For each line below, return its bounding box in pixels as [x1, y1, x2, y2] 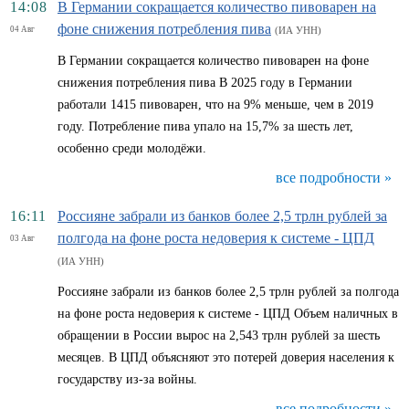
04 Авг [10, 25, 35, 34]
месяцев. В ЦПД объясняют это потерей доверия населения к [58, 351, 394, 364]
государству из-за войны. [58, 372, 197, 386]
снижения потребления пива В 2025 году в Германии [58, 76, 352, 89]
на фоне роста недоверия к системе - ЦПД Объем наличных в [58, 307, 398, 320]
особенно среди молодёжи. [58, 142, 206, 155]
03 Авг [10, 234, 35, 243]
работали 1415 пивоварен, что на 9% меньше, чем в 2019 [58, 98, 373, 111]
